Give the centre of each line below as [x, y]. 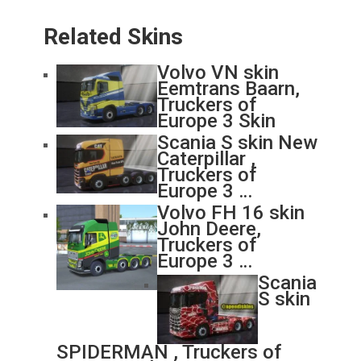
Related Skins [113, 36]
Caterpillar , [206, 158]
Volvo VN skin [218, 72]
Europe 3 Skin [216, 120]
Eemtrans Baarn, [228, 88]
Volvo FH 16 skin [230, 212]
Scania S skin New [237, 142]
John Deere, [209, 228]
